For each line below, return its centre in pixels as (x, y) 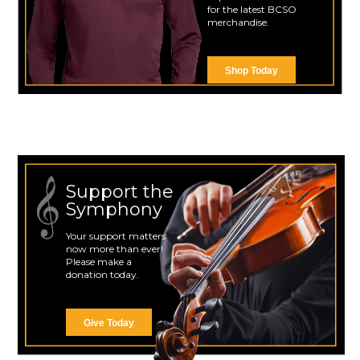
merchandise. (238, 22)
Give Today (109, 323)
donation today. (102, 274)
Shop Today (252, 70)
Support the (120, 191)
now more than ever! (115, 248)
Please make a (99, 261)
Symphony (114, 209)
